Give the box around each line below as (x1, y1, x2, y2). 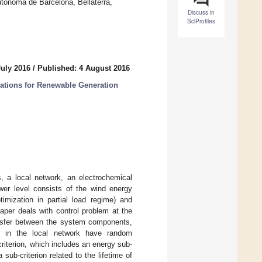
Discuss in (188, 8, 215, 17)
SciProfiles (187, 17, 215, 26)
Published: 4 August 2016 (37, 64, 130, 73)
